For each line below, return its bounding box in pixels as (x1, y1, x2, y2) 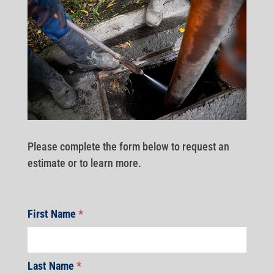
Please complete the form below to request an (27, 139, 229, 153)
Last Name (27, 259, 76, 272)
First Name (27, 207, 78, 220)
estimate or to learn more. (27, 156, 141, 169)
